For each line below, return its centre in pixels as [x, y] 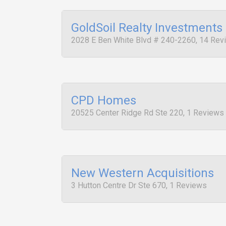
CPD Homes [104, 100]
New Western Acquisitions [143, 173]
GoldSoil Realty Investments [147, 28]
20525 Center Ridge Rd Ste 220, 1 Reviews [148, 113]
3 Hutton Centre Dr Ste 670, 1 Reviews [139, 185]
